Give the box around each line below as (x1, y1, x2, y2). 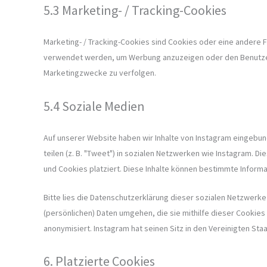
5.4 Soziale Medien (44, 97, 145, 114)
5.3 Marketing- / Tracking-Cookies (44, 2, 226, 19)
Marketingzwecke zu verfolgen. (44, 67, 156, 79)
